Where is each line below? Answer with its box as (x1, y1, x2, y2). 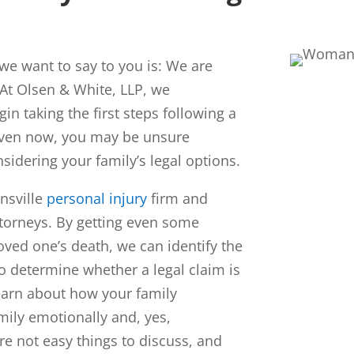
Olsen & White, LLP (17, 79, 144, 99)
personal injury (47, 188, 148, 208)
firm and (147, 188, 209, 208)
